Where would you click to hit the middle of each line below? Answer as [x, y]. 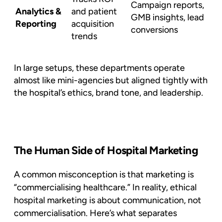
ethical [182, 187]
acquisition [93, 24]
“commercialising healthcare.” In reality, [91, 187]
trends [84, 36]
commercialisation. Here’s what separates [95, 213]
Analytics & [38, 11]
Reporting [36, 24]
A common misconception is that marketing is [104, 174]
